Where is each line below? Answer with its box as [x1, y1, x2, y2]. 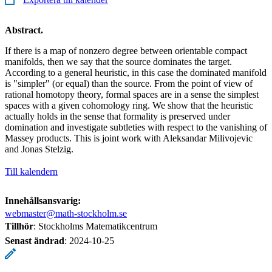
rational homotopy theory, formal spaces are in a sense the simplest [5, 89, 259, 100]
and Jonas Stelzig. [5, 143, 73, 154]
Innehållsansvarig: [5, 195, 81, 206]
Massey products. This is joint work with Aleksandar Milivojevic [5, 132, 253, 143]
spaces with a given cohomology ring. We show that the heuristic [5, 100, 253, 110]
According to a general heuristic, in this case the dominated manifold [5, 67, 267, 78]
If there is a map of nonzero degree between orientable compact [5, 45, 247, 56]
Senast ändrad [5, 235, 64, 246]
